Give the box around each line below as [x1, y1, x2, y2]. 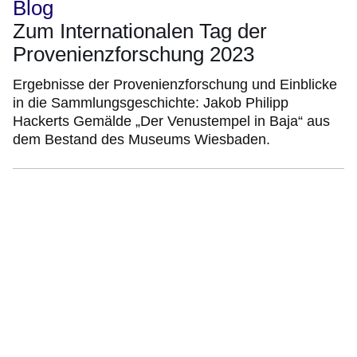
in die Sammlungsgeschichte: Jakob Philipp [13, 94, 288, 111]
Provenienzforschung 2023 [13, 41, 254, 66]
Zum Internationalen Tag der [13, 18, 267, 43]
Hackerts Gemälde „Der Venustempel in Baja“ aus [13, 112, 330, 129]
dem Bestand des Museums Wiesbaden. [13, 131, 270, 147]
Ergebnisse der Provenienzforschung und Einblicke [13, 76, 337, 92]
